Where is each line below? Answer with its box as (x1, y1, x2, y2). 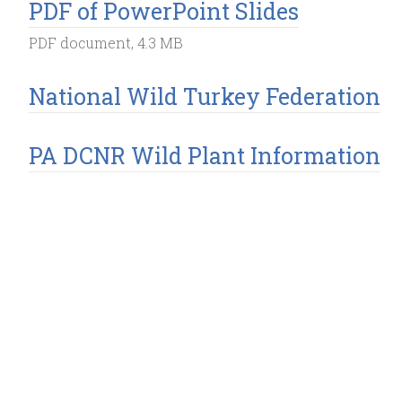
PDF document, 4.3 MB (29, 33, 183, 52)
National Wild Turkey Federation (29, 82, 380, 111)
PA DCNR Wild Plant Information (29, 141, 380, 170)
